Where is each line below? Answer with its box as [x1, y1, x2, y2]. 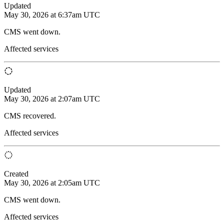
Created [4, 169, 28, 178]
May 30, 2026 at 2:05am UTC [4, 178, 100, 187]
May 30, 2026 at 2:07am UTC [4, 94, 100, 103]
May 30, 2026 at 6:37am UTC [4, 10, 100, 19]
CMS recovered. [4, 111, 56, 120]
